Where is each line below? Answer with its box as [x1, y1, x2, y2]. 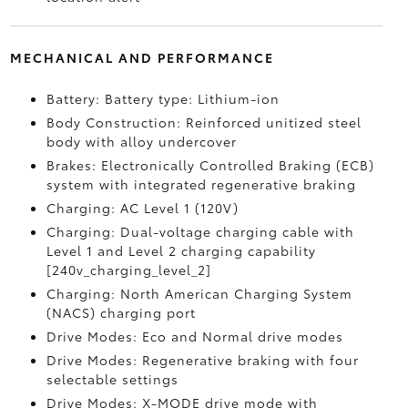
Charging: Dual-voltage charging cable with [46, 222, 354, 240]
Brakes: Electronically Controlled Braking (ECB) [46, 156, 374, 174]
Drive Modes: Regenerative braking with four [46, 351, 359, 369]
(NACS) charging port [46, 303, 196, 321]
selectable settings [46, 370, 178, 388]
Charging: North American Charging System [46, 284, 352, 302]
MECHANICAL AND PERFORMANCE [9, 48, 274, 66]
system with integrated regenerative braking [46, 175, 356, 193]
